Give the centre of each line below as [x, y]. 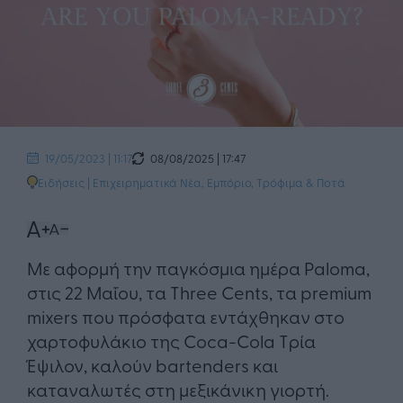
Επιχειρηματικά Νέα [147, 182]
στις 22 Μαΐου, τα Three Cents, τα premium [199, 292]
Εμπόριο [229, 182]
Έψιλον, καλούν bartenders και [152, 365]
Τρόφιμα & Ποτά [301, 182]
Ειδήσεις [61, 182]
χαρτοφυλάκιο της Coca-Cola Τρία [171, 341]
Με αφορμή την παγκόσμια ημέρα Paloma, [198, 268]
